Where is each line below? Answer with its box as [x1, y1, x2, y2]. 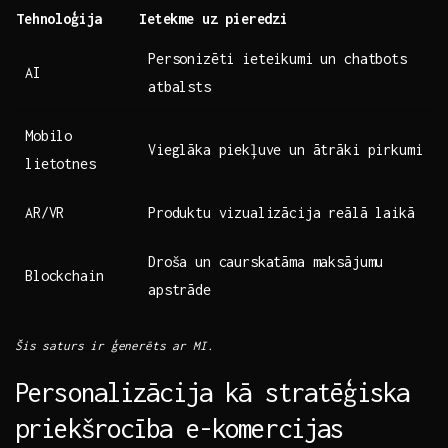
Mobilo [25, 127, 73, 145]
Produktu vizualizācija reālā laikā [148, 204, 415, 222]
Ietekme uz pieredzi [139, 10, 288, 28]
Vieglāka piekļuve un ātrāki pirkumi [148, 141, 423, 159]
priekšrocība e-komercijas [15, 413, 344, 444]
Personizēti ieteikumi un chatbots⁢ [148, 50, 407, 68]
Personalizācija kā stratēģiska [15, 377, 410, 408]
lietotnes [25, 155, 96, 173]
